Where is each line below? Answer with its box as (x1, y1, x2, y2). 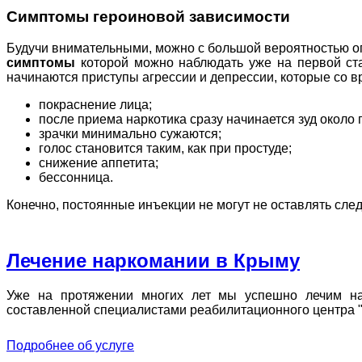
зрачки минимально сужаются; (39, 126, 221, 141)
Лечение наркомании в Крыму (6, 249, 300, 271)
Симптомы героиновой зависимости (6, 7, 290, 25)
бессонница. (39, 170, 113, 184)
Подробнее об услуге (6, 338, 134, 352)
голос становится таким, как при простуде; (39, 141, 292, 155)
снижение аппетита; (39, 155, 158, 170)
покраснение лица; (39, 97, 152, 112)
